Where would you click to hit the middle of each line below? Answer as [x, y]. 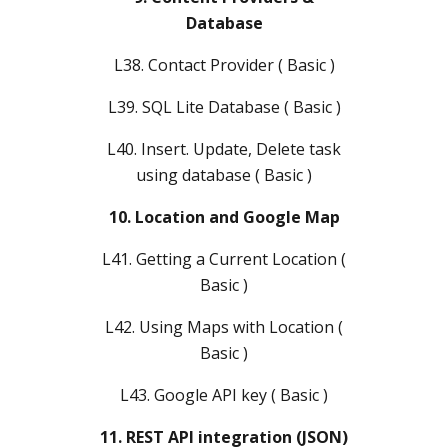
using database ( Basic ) [224, 174]
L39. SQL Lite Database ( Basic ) [224, 106]
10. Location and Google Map [224, 216]
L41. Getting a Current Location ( [224, 258]
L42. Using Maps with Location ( [224, 326]
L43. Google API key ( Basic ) [224, 394]
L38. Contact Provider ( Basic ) [224, 64]
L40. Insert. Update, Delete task [224, 148]
